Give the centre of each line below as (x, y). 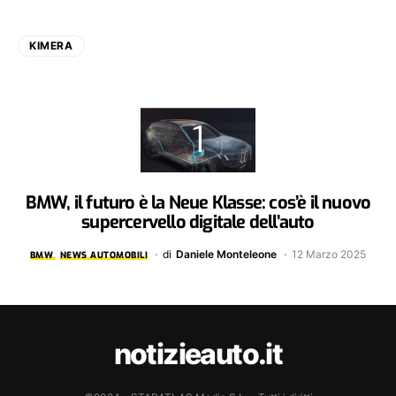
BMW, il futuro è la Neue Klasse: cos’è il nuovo (198, 203)
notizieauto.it (198, 354)
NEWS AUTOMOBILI (104, 255)
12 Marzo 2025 (329, 255)
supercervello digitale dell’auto (198, 223)
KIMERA (51, 46)
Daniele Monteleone (227, 255)
